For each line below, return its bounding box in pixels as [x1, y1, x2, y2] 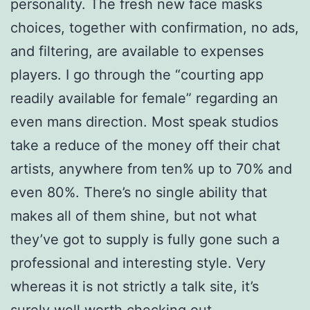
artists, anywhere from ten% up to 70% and [10, 161, 292, 178]
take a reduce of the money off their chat [10, 137, 280, 154]
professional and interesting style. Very [10, 255, 266, 272]
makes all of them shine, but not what [10, 208, 257, 225]
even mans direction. [10, 113, 147, 131]
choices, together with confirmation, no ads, [10, 19, 299, 37]
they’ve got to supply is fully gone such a [10, 231, 280, 248]
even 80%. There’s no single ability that [10, 184, 267, 201]
